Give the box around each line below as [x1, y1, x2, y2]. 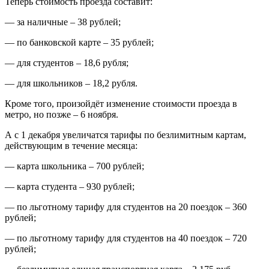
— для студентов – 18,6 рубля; [5, 58, 128, 68]
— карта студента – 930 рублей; [5, 181, 134, 192]
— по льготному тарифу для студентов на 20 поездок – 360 [5, 202, 247, 213]
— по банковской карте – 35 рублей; [5, 37, 154, 48]
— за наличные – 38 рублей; [5, 17, 121, 28]
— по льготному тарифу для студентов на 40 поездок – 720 [5, 233, 247, 244]
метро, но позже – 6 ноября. [5, 109, 118, 120]
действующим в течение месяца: [5, 141, 138, 151]
